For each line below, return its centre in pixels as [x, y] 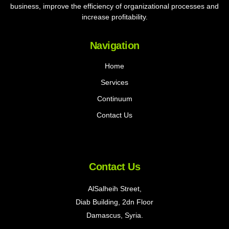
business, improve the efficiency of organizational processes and [114, 6]
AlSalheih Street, [114, 188]
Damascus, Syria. [114, 215]
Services [114, 82]
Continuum [114, 98]
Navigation [114, 45]
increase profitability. [114, 17]
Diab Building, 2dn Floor [114, 202]
